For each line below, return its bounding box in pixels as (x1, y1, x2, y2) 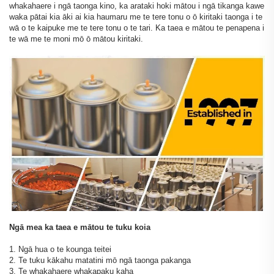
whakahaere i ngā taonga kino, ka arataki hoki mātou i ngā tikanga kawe (9, 1, 264, 11)
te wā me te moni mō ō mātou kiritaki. (9, 34, 143, 44)
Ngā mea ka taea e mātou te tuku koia (9, 222, 150, 232)
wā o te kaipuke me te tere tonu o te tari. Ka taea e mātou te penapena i (9, 23, 264, 33)
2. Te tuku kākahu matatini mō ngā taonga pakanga (9, 255, 191, 265)
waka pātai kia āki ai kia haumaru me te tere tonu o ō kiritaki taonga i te (9, 12, 262, 22)
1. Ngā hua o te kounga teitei (9, 244, 111, 254)
